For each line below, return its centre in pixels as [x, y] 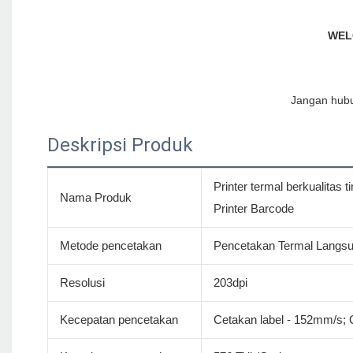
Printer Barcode [253, 209]
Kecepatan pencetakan [119, 320]
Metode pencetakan [110, 246]
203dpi [230, 283]
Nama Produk [95, 198]
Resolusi [82, 283]
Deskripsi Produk [120, 145]
